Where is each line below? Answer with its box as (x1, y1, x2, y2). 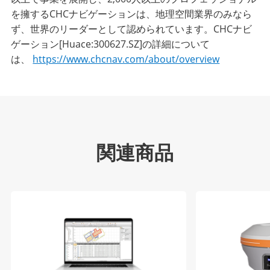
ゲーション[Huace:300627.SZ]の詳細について (11, 37, 210, 51)
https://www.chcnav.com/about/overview (33, 52, 220, 66)
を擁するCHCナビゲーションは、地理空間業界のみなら (11, 7, 253, 20)
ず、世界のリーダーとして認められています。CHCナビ (11, 22, 253, 36)
